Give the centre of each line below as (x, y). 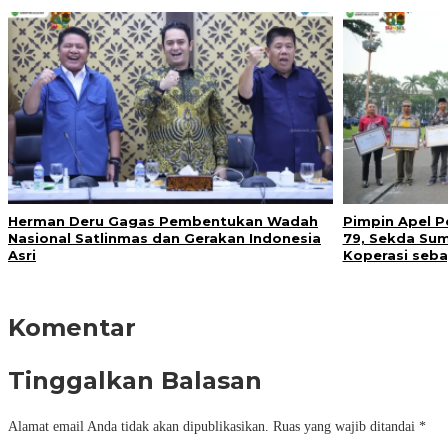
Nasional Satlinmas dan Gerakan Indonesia (164, 238)
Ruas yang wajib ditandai (344, 427)
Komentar (72, 328)
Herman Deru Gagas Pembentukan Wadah (163, 221)
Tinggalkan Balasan (135, 381)
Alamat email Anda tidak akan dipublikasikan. (138, 427)
